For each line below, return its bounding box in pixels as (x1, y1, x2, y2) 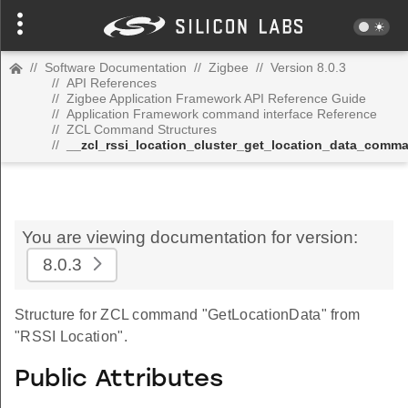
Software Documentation (45, 60, 187, 75)
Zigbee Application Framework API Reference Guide (66, 91, 366, 106)
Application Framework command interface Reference (66, 107, 377, 121)
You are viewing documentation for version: (22, 228, 358, 247)
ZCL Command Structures (66, 122, 217, 137)
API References (66, 76, 157, 90)
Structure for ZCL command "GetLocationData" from (15, 307, 361, 322)
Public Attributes (15, 367, 223, 393)
